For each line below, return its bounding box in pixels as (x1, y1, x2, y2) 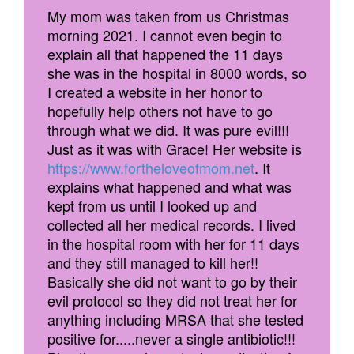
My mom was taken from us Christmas (47, 6, 289, 26)
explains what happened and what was (47, 176, 292, 197)
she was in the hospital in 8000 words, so (47, 62, 307, 83)
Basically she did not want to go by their (47, 271, 297, 292)
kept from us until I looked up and (47, 195, 257, 216)
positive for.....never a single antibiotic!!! (47, 328, 296, 348)
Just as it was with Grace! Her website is (47, 138, 302, 159)
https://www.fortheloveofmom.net (47, 157, 254, 178)
